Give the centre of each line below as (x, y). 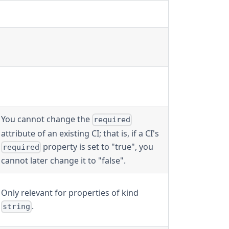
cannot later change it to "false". (63, 160)
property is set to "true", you (97, 146)
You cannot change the (47, 119)
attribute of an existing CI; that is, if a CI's (80, 133)
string (17, 207)
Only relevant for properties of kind (70, 193)
